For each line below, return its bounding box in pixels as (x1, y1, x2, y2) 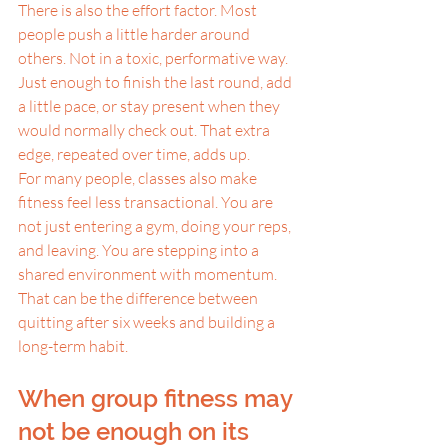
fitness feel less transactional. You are (18, 192, 276, 212)
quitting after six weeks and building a (18, 312, 278, 332)
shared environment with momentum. (18, 264, 280, 284)
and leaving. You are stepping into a (18, 240, 262, 260)
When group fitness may (18, 384, 298, 413)
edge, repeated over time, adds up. (18, 144, 250, 164)
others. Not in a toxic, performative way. (18, 48, 291, 68)
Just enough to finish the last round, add (18, 72, 295, 92)
